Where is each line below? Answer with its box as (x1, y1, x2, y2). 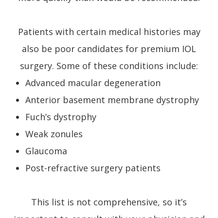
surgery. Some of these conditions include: (20, 59, 198, 72)
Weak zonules (25, 127, 83, 140)
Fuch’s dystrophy (25, 110, 97, 123)
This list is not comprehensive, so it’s (31, 196, 187, 208)
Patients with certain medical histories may (18, 25, 200, 37)
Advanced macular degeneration (25, 76, 161, 89)
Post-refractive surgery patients (25, 162, 161, 174)
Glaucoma (25, 145, 68, 157)
